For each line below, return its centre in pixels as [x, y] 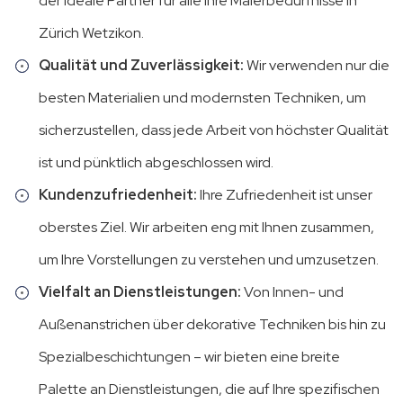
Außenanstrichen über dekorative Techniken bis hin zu [212, 325]
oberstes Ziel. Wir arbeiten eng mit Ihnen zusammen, [206, 228]
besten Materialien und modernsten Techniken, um [202, 98]
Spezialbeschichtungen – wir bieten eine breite [189, 357]
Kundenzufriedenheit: [118, 195]
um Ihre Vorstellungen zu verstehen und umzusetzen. [209, 260]
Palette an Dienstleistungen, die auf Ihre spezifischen [209, 390]
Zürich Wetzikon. [91, 33]
